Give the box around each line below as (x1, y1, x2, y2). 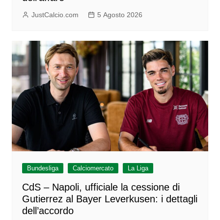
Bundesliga (27, 164, 58, 172)
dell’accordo (22, 205, 74, 216)
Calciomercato (72, 164, 113, 172)
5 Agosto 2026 (97, 10, 142, 19)
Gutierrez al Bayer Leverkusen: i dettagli (22, 193, 197, 204)
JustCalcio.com (31, 10, 79, 19)
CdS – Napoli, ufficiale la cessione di (22, 181, 180, 192)
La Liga (127, 164, 148, 172)
